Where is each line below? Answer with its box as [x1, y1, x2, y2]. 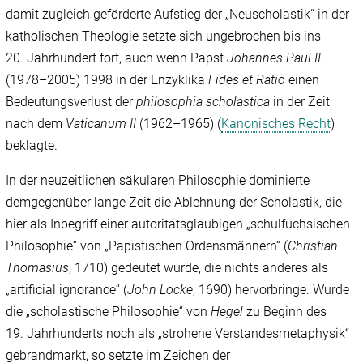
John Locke [127, 282, 194, 298]
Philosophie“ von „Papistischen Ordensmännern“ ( [6, 238, 288, 254]
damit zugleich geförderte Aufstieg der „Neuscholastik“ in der [6, 6, 350, 23]
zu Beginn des [243, 304, 327, 320]
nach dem [6, 116, 66, 132]
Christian [288, 238, 339, 254]
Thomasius [6, 260, 70, 276]
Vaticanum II [66, 116, 137, 132]
